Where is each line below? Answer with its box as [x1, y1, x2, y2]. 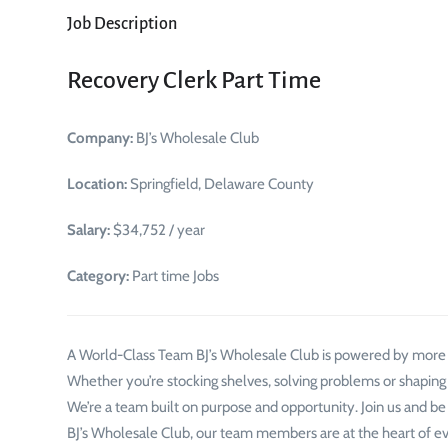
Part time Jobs [129, 267, 219, 285]
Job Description [67, 15, 177, 33]
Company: [67, 129, 133, 147]
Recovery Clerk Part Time [67, 67, 321, 93]
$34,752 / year [110, 221, 205, 239]
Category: [67, 267, 129, 285]
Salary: [67, 221, 110, 239]
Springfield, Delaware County [127, 175, 314, 193]
